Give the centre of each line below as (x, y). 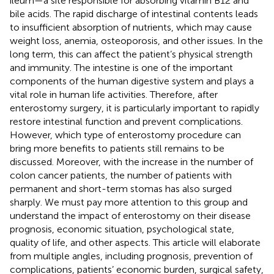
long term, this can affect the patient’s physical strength (131, 54)
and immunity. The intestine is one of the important (121, 67)
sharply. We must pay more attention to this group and (129, 202)
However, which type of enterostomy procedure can (125, 135)
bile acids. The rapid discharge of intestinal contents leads (134, 13)
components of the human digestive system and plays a (132, 81)
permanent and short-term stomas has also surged (121, 188)
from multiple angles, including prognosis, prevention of (131, 256)
